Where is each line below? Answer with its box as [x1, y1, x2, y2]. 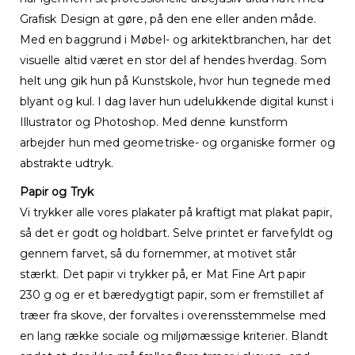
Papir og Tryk [20, 185, 94, 200]
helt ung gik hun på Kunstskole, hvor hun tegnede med [20, 74, 330, 89]
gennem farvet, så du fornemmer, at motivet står [20, 246, 297, 261]
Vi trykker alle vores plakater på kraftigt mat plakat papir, [20, 205, 333, 220]
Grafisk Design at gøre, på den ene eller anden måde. [20, 12, 316, 27]
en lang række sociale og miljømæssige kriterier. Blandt [20, 329, 328, 344]
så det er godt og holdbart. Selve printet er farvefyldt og [20, 226, 334, 241]
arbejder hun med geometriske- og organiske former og [20, 136, 335, 151]
